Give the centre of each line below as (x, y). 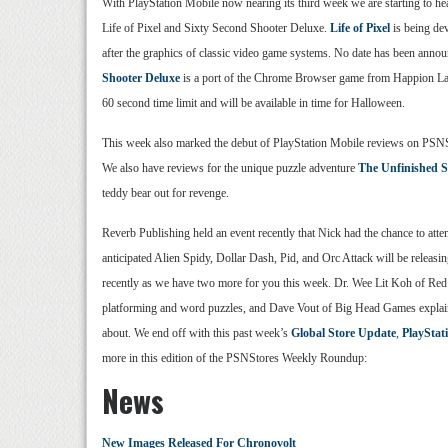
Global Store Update (343, 333)
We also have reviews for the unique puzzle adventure (230, 168)
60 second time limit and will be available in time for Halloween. (253, 103)
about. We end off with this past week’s (196, 333)
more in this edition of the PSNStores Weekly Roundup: (234, 358)
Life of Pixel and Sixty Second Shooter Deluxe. (216, 28)
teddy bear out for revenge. (165, 193)
